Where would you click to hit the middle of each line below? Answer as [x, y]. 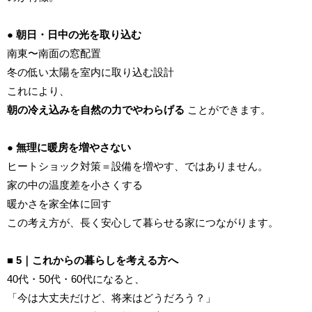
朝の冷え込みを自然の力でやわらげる [96, 110]
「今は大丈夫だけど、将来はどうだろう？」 [111, 298]
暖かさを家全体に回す [59, 204]
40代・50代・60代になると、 [76, 279]
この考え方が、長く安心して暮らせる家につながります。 [143, 223]
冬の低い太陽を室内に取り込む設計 [91, 72]
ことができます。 [228, 110]
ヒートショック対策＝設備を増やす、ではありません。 [138, 166]
